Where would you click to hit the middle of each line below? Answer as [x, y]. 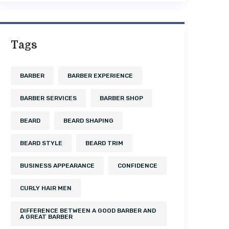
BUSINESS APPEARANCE [57, 165]
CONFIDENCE [138, 165]
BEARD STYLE [41, 143]
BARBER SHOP [121, 98]
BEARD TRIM [104, 143]
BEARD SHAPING [88, 120]
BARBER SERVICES [48, 98]
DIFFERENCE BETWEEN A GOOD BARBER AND [88, 210]
